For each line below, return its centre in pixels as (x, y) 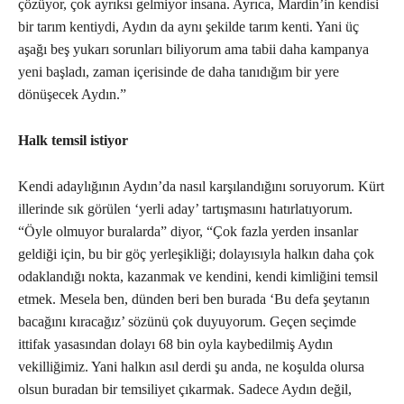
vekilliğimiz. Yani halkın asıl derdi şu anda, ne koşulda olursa (191, 367)
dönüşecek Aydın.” (72, 95)
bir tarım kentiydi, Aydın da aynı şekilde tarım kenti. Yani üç (188, 27)
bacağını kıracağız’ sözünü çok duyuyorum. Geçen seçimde (187, 322)
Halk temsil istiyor (73, 141)
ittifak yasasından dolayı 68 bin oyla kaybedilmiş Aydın (175, 344)
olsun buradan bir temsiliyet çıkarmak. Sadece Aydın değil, (185, 390)
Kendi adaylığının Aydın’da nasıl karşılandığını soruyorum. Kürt (201, 187)
